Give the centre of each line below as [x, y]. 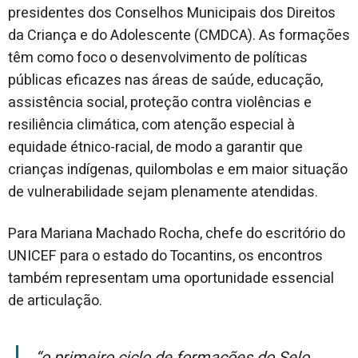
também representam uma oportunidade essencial [171, 278]
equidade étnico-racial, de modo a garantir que [155, 147]
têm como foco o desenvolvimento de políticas [158, 58]
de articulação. [55, 301]
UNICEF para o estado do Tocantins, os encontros [165, 256]
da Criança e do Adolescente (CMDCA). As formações [179, 36]
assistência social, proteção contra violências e [160, 103]
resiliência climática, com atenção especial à [151, 125]
